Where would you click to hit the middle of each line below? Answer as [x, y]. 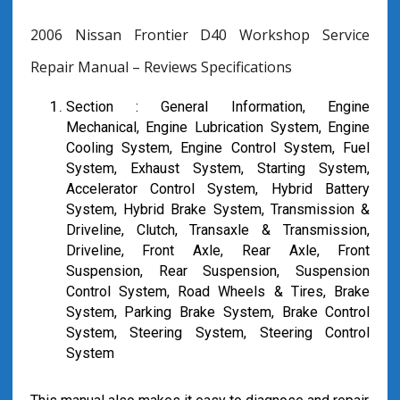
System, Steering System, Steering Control [218, 333]
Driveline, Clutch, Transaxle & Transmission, [218, 230]
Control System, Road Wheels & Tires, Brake [218, 292]
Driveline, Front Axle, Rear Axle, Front [218, 250]
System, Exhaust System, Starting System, [218, 168]
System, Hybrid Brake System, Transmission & [218, 209]
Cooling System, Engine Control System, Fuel [218, 148]
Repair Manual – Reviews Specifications [161, 67]
